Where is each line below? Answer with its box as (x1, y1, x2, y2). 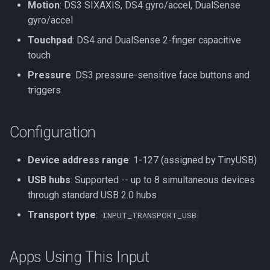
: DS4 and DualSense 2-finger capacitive (72, 34, 241, 46)
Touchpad (28, 34, 72, 46)
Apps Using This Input (10, 248, 149, 266)
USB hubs (28, 174, 71, 186)
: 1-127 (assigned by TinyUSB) (129, 154, 257, 166)
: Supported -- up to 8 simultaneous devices (71, 174, 255, 186)
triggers (28, 84, 61, 96)
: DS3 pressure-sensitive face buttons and (71, 69, 250, 81)
